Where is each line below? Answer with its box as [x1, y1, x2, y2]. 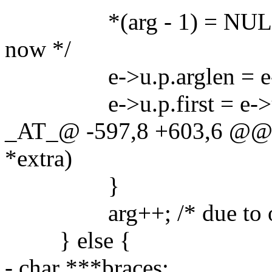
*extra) [5, 144, 72, 171]
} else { [5, 226, 131, 253]
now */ [5, 35, 71, 62]
